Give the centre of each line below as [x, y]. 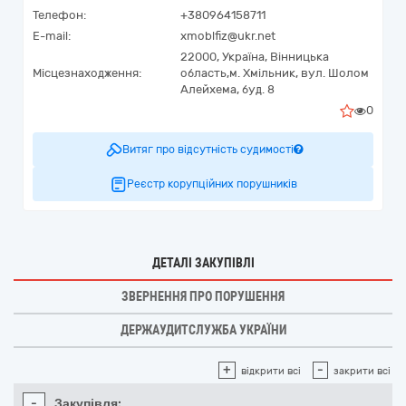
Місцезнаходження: [87, 73]
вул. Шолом [335, 73]
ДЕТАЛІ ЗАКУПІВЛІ [203, 263]
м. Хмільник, [264, 73]
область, [205, 73]
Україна [243, 57]
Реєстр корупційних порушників [212, 184]
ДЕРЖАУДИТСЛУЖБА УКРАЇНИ [203, 330]
